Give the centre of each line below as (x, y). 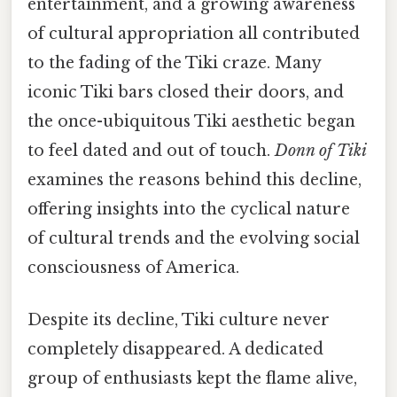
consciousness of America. (133, 268)
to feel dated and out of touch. (151, 151)
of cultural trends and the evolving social (194, 239)
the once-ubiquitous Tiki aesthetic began (191, 122)
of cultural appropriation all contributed (194, 34)
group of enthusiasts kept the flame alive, (192, 379)
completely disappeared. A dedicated (175, 350)
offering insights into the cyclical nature (189, 210)
